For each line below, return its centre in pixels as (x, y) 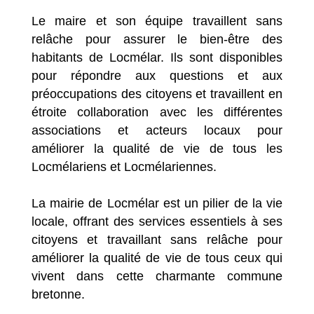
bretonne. (58, 294)
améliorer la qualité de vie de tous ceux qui (157, 258)
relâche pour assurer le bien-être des (157, 39)
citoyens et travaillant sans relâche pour (157, 239)
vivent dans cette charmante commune (157, 276)
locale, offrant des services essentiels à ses (157, 221)
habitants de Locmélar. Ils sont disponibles (157, 57)
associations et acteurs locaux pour (157, 130)
